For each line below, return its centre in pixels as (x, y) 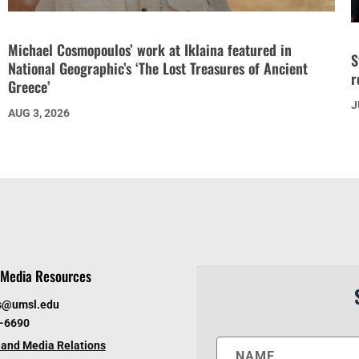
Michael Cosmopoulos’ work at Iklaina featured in (149, 50)
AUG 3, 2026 (38, 113)
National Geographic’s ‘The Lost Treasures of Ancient (157, 69)
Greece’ (29, 87)
